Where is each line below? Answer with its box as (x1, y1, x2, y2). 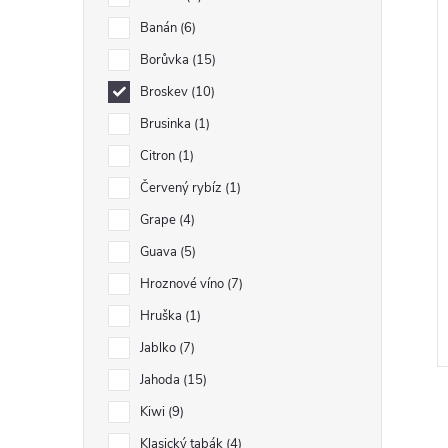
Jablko (140, 339, 179, 357)
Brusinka (140, 115, 194, 133)
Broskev (140, 83, 191, 101)
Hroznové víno (140, 275, 227, 293)
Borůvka (140, 51, 192, 69)
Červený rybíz (140, 179, 225, 197)
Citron (140, 147, 178, 165)
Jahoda (140, 371, 183, 389)
